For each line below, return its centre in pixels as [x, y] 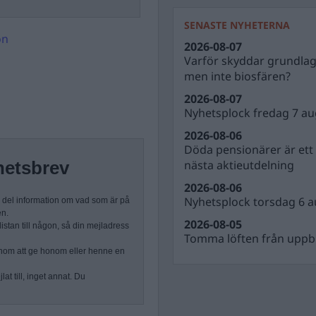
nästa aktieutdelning [239, 165]
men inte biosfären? [237, 76]
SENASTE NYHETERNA [237, 25]
